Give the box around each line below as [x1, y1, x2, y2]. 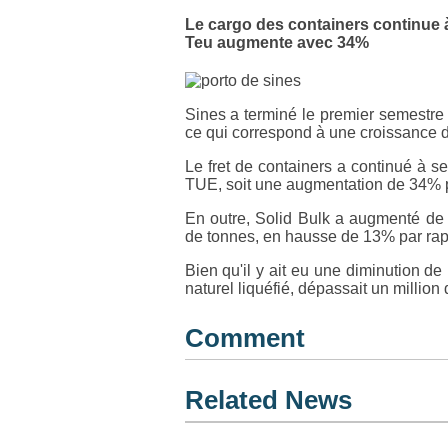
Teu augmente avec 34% [184, 34, 369, 51]
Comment [184, 323, 305, 353]
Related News [184, 385, 352, 415]
